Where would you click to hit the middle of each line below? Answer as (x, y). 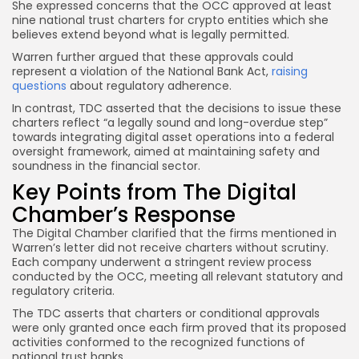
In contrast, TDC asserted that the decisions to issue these (177, 108)
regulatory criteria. (63, 291)
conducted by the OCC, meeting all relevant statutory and (177, 276)
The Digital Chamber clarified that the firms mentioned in (174, 233)
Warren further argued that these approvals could (153, 57)
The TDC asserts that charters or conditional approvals (166, 313)
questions (39, 86)
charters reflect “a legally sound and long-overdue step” (170, 123)
